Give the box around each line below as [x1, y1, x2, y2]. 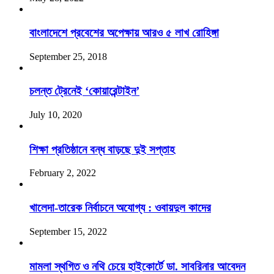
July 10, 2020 [29, 109, 82, 120]
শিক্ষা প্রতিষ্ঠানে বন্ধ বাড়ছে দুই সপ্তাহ [29, 143, 175, 156]
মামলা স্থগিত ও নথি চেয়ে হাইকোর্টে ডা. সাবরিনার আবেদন [29, 259, 245, 273]
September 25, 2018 [29, 51, 107, 62]
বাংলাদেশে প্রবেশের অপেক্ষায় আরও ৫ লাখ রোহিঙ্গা [29, 26, 219, 39]
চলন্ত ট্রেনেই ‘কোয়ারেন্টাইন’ [29, 84, 139, 98]
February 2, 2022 [29, 168, 96, 179]
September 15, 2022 [29, 226, 107, 237]
